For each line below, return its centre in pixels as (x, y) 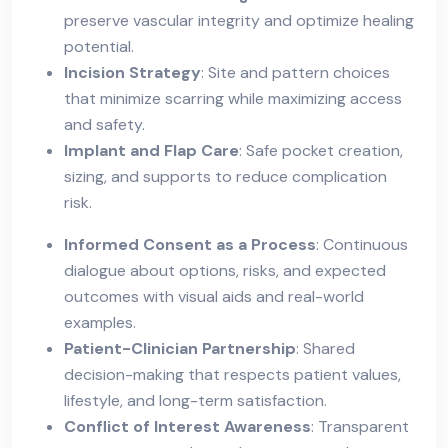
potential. (99, 46)
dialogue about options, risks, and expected (225, 270)
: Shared (325, 348)
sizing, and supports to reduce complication (225, 176)
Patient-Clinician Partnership (180, 348)
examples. (100, 322)
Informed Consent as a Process (190, 244)
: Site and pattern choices (295, 72)
